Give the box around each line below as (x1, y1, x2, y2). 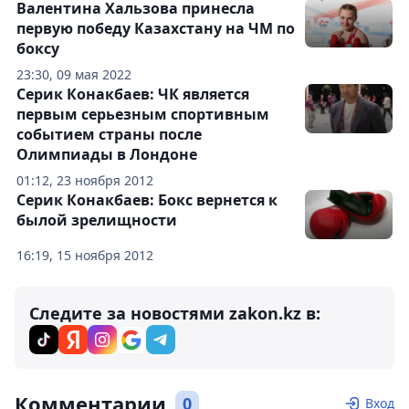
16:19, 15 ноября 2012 (16, 246, 153, 265)
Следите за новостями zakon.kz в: (29, 302, 320, 325)
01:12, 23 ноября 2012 (16, 172, 153, 190)
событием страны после (16, 124, 202, 145)
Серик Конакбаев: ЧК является (16, 84, 249, 105)
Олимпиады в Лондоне (16, 144, 197, 165)
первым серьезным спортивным (16, 104, 269, 125)
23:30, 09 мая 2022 (16, 66, 131, 84)
